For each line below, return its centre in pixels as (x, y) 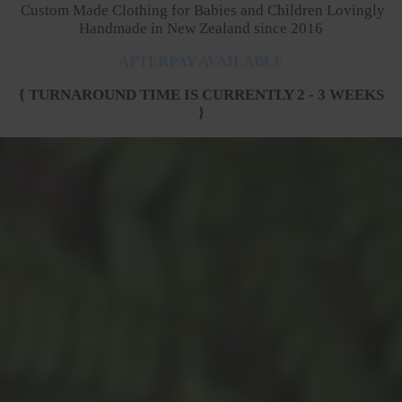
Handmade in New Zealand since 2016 (201, 28)
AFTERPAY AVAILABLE (201, 61)
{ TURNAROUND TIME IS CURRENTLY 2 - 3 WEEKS (201, 94)
